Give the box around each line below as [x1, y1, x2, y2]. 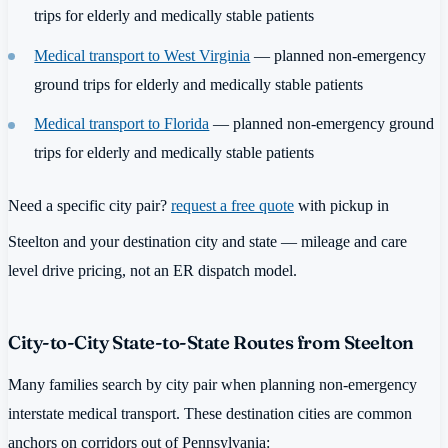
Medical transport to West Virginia [34, 45, 251, 65]
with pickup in [294, 195, 389, 215]
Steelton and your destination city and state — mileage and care [8, 232, 407, 252]
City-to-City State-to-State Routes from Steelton [8, 331, 414, 355]
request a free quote [171, 195, 294, 215]
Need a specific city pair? [8, 195, 171, 215]
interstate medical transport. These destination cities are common [8, 403, 412, 423]
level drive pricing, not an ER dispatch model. [8, 261, 297, 281]
